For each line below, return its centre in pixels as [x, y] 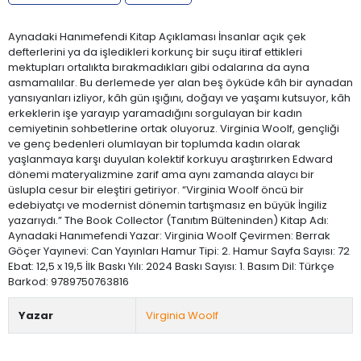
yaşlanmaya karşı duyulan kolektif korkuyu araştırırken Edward [170, 159]
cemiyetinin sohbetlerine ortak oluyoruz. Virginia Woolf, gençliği [174, 128]
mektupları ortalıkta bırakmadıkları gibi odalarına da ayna [159, 67]
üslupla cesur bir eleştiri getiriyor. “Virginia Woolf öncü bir [156, 189]
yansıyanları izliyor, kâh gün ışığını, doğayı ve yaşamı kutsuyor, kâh [179, 98]
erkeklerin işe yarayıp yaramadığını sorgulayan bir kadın [155, 113]
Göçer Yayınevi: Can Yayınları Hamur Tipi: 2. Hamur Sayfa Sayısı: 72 [179, 251]
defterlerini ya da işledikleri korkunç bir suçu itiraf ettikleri [155, 52]
